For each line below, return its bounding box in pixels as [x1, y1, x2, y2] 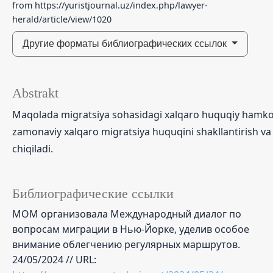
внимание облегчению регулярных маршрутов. [12, 237, 240, 251]
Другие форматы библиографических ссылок [23, 38, 229, 49]
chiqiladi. [12, 141, 55, 155]
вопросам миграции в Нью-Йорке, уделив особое [12, 222, 249, 236]
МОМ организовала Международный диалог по [12, 207, 241, 221]
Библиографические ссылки [12, 186, 174, 201]
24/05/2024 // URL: [12, 252, 96, 266]
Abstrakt [12, 85, 58, 101]
